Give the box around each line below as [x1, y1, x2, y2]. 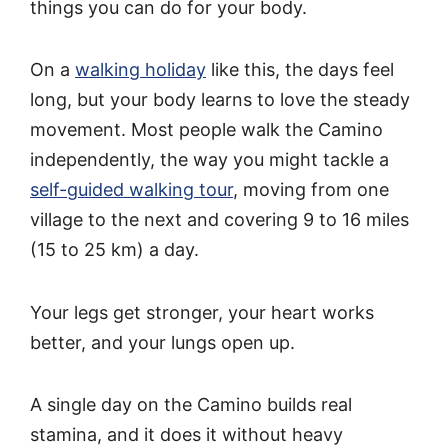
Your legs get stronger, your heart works [30, 301, 374, 323]
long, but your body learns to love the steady [30, 89, 410, 111]
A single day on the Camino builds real [30, 393, 352, 415]
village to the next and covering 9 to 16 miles [30, 209, 409, 231]
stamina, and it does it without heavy [30, 423, 343, 445]
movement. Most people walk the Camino [30, 119, 383, 141]
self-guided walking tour [30, 179, 233, 201]
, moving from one [233, 179, 389, 201]
